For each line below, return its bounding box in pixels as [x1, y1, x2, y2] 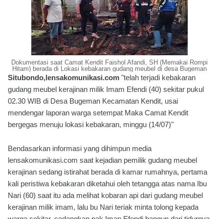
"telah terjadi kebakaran [121, 73, 196, 82]
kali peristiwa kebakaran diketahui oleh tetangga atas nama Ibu [8, 179, 207, 188]
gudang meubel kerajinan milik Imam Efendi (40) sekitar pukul [8, 85, 204, 93]
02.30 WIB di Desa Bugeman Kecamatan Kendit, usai [8, 97, 178, 105]
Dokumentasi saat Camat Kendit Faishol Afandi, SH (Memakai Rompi [11, 59, 208, 66]
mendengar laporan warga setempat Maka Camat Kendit [8, 109, 188, 117]
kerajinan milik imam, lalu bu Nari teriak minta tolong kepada [8, 203, 198, 211]
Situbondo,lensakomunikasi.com [8, 73, 121, 82]
